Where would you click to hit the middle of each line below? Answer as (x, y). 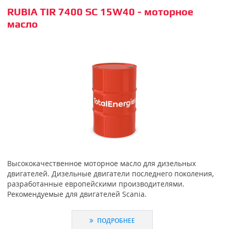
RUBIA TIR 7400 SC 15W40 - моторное (100, 12)
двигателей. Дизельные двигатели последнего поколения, (110, 173)
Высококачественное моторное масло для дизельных (101, 163)
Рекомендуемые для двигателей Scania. (77, 194)
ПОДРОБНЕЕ (116, 221)
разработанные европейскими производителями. (96, 184)
